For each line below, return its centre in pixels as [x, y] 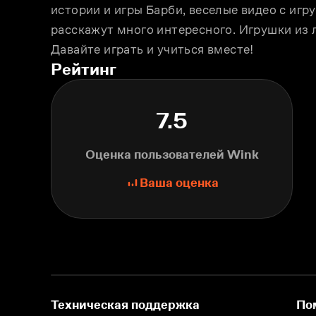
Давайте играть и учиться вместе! [152, 49]
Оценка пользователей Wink [172, 154]
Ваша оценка [179, 183]
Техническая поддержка [125, 305]
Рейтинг [84, 69]
